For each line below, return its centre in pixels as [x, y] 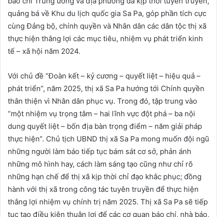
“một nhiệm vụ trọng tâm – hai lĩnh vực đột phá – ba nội [101, 113]
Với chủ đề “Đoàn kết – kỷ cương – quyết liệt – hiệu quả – [104, 76]
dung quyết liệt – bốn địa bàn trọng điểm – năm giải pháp [105, 126]
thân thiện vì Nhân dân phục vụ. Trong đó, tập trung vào [102, 101]
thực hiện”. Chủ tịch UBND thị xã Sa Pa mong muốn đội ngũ [108, 139]
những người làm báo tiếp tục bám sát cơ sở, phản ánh [100, 151]
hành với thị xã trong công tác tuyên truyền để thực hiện [103, 189]
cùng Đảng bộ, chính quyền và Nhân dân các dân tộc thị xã [107, 26]
